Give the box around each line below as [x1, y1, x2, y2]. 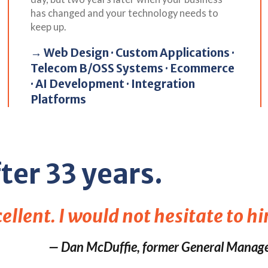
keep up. [30, 20, 66, 33]
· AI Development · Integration [30, 76, 195, 91]
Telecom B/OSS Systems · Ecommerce [30, 60, 234, 75]
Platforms [30, 92, 86, 106]
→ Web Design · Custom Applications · [30, 45, 234, 60]
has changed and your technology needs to [30, 7, 218, 19]
